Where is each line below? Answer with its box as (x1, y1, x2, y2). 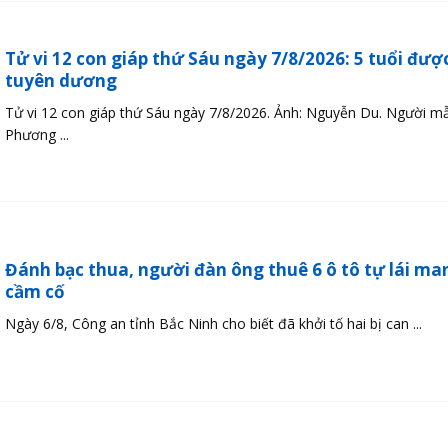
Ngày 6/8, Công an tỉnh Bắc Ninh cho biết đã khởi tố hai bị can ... (4, 313, 422, 333)
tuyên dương (4, 68, 117, 92)
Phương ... (4, 124, 69, 144)
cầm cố (4, 279, 65, 303)
